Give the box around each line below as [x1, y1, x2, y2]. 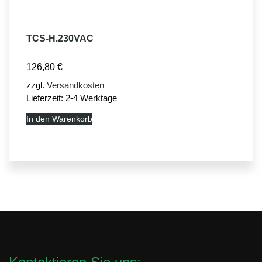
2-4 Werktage [65, 92, 117, 103]
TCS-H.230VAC [26, 33, 94, 43]
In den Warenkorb [26, 113, 92, 123]
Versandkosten [47, 80, 104, 90]
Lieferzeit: [26, 92, 65, 103]
